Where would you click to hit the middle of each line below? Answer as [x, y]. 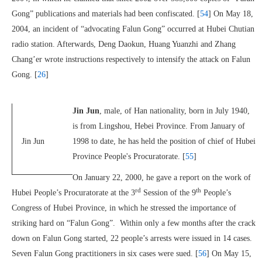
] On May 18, [231, 14]
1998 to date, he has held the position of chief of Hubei [164, 141]
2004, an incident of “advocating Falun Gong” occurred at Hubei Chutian [133, 29]
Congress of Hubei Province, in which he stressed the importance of [124, 208]
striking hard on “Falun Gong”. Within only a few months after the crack [134, 223]
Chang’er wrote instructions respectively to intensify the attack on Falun [131, 59]
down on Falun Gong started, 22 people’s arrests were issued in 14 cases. [132, 238]
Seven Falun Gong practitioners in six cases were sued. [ [105, 254]
